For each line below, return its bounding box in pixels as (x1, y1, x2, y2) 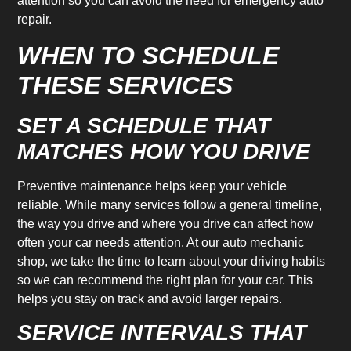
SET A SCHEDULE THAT (17, 113, 271, 138)
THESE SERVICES (17, 71, 233, 100)
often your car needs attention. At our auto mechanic (17, 235, 305, 249)
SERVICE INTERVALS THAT (17, 320, 307, 345)
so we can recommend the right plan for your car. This (17, 273, 313, 287)
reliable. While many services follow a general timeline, (17, 197, 323, 212)
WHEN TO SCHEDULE (17, 41, 280, 70)
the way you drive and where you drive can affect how (17, 216, 314, 230)
